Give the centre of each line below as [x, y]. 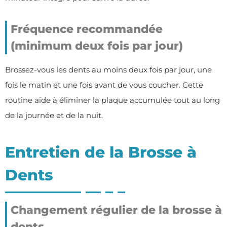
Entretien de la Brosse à [101, 152]
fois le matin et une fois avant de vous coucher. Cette [104, 85]
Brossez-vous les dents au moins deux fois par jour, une [108, 69]
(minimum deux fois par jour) [97, 46]
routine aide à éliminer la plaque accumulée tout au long [112, 100]
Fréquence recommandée [87, 29]
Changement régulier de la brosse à [116, 210]
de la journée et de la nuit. [54, 115]
